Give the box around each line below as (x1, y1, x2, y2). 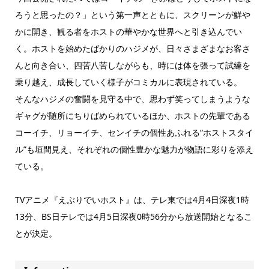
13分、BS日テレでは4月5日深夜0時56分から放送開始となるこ (14, 210, 252, 222)
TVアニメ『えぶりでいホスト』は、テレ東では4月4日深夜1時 (14, 193, 249, 205)
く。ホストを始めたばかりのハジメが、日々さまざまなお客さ (14, 42, 250, 54)
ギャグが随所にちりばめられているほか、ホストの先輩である (14, 109, 250, 121)
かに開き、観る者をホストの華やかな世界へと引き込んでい (14, 25, 242, 37)
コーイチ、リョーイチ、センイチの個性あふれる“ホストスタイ (14, 126, 253, 138)
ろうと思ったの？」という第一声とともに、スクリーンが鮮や (14, 8, 250, 20)
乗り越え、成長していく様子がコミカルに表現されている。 (14, 76, 242, 88)
